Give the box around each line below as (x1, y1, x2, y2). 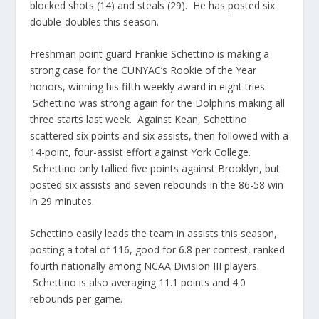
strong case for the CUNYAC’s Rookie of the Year (30, 63, 257, 78)
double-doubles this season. (30, 14, 159, 28)
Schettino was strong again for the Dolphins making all (30, 96, 286, 110)
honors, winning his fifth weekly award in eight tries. (30, 80, 268, 94)
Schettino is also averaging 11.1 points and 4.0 (30, 276, 246, 290)
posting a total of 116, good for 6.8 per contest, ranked (30, 243, 286, 257)
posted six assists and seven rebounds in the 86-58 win (30, 178, 284, 192)
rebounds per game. (30, 292, 123, 306)
